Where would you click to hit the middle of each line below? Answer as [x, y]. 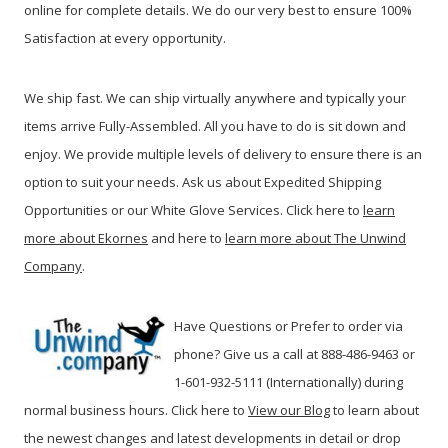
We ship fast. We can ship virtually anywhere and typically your [215, 97]
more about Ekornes [86, 237]
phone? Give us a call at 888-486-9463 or [294, 353]
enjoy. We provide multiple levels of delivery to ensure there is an [223, 153]
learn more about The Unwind [315, 237]
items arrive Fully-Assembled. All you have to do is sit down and [215, 125]
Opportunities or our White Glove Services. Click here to [193, 209]
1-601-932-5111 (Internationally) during [288, 381]
